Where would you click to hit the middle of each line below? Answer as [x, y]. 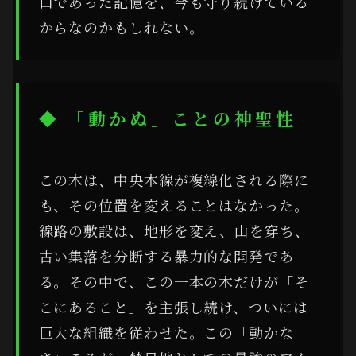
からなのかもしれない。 [121, 27]
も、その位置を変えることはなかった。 [174, 205]
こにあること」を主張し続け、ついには [173, 306]
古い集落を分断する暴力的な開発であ [166, 255]
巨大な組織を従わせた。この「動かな [166, 332]
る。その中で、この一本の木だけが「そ [174, 281]
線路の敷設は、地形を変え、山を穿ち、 [174, 230]
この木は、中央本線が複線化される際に [174, 179]
